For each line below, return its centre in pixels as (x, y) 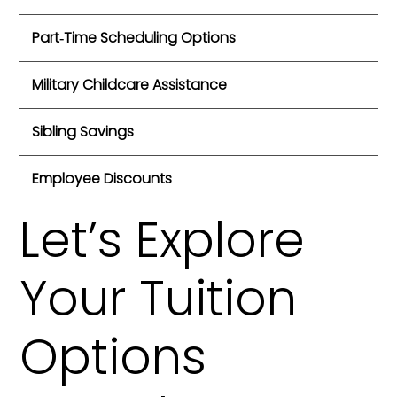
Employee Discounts (102, 178)
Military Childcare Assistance (129, 84)
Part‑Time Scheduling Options (134, 37)
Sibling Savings (83, 131)
